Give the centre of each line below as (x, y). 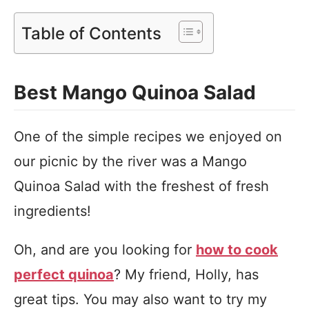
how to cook (237, 250)
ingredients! (52, 211)
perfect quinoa (64, 275)
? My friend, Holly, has (186, 275)
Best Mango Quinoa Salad (135, 93)
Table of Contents (91, 33)
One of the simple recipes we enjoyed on (148, 137)
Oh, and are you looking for (105, 250)
